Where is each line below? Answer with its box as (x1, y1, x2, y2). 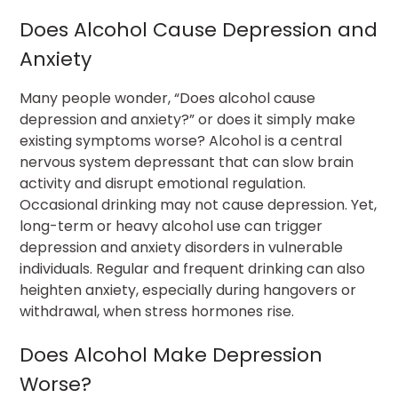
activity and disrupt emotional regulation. (20, 173, 306, 195)
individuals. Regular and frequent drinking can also (20, 259, 366, 280)
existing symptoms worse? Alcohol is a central (20, 131, 343, 152)
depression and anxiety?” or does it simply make (20, 109, 356, 131)
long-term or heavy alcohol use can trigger (20, 216, 323, 237)
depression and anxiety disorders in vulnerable (20, 237, 344, 259)
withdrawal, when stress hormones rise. (20, 301, 295, 322)
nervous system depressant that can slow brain (20, 152, 354, 173)
